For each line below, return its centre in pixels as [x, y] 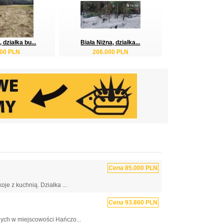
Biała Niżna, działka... [110, 42]
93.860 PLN [140, 202]
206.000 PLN [110, 52]
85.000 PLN [140, 168]
